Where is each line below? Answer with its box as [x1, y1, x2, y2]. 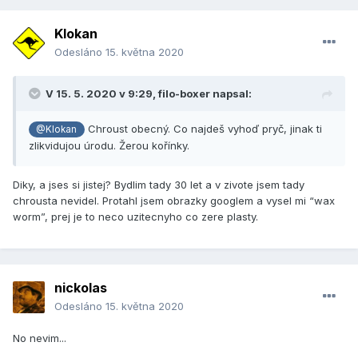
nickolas [54, 280, 107, 296]
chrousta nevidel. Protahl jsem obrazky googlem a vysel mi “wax [13, 194, 335, 208]
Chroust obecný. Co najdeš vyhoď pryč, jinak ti [84, 122, 322, 136]
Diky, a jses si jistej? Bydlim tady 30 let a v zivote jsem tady [13, 178, 304, 192]
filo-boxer [158, 87, 210, 101]
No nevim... [13, 332, 66, 345]
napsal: [210, 87, 252, 101]
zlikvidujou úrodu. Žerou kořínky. [29, 139, 189, 153]
